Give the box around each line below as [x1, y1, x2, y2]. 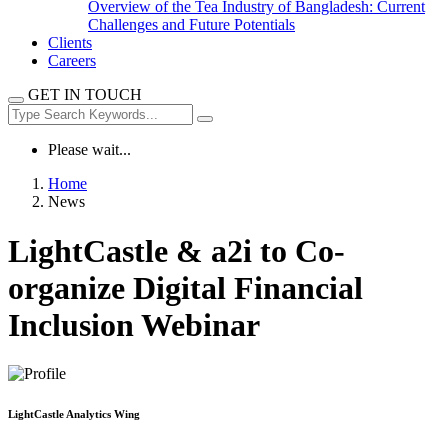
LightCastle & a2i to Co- [8, 232, 345, 269]
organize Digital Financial [8, 269, 363, 306]
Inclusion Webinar [8, 306, 260, 343]
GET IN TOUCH [28, 86, 142, 104]
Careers [48, 52, 96, 70]
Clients [48, 34, 92, 52]
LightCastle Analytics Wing [8, 408, 140, 421]
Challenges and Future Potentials [88, 16, 295, 34]
